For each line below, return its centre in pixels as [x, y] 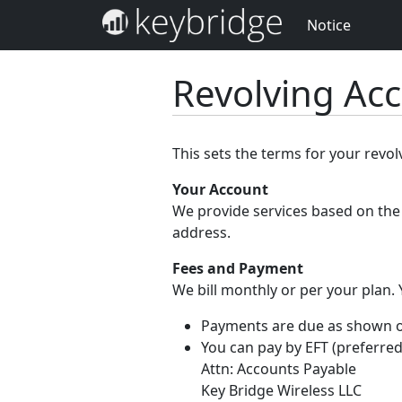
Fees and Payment [238, 268]
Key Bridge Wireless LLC [281, 390]
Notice [329, 25]
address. [201, 232]
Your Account [220, 189]
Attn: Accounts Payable [279, 369]
